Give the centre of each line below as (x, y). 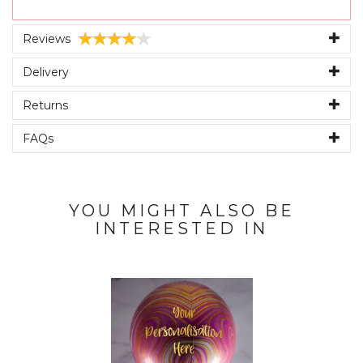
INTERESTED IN (181, 229)
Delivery (46, 73)
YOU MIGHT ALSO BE (181, 211)
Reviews (47, 39)
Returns (45, 106)
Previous (104, 269)
